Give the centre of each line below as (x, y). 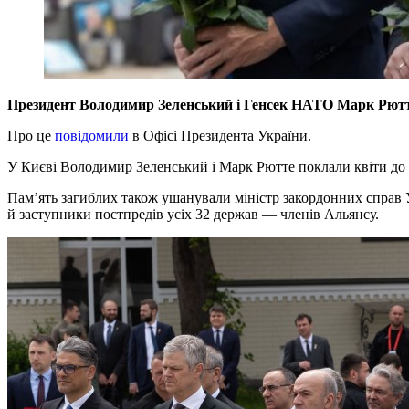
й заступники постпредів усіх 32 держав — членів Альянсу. (193, 215)
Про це (31, 136)
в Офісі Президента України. (220, 136)
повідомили (92, 136)
